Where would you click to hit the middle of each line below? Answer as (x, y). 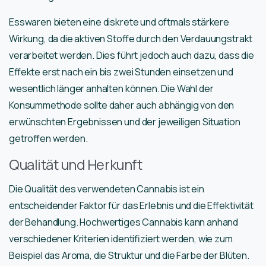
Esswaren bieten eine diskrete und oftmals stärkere (119, 22)
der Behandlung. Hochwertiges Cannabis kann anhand (124, 222)
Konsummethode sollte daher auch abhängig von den (122, 105)
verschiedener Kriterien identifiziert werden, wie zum (121, 239)
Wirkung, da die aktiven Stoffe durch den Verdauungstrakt (131, 39)
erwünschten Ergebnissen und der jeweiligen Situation (125, 122)
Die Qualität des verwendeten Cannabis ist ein (107, 189)
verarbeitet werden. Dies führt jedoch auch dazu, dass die (132, 56)
